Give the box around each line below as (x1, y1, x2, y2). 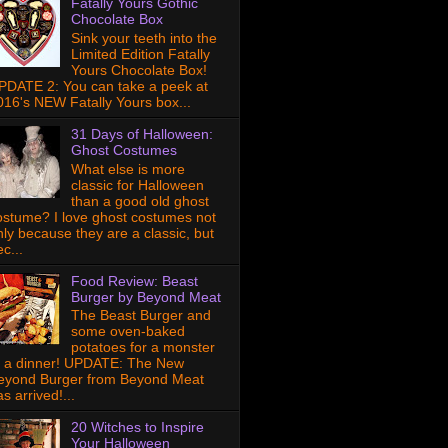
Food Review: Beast (70, 272, 198, 289)
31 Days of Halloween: (70, 125, 213, 142)
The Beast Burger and (70, 307, 211, 324)
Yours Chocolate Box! (70, 61, 207, 78)
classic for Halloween (70, 176, 204, 193)
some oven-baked (70, 323, 185, 340)
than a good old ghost (70, 192, 209, 209)
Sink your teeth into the (70, 29, 217, 46)
